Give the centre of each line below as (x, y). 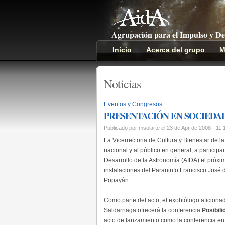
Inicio (122, 50)
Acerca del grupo (176, 50)
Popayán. (117, 180)
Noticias (122, 84)
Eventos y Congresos (133, 104)
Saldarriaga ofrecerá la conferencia (153, 210)
